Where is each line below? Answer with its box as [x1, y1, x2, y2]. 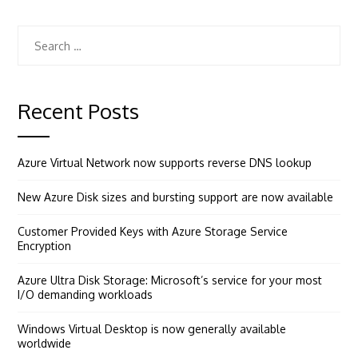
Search [17, 28, 54, 42]
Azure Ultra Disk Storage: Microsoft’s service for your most [18, 273, 323, 287]
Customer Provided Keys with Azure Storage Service [18, 225, 288, 238]
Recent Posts [18, 97, 140, 124]
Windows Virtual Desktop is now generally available [18, 322, 287, 336]
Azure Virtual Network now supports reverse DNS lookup [18, 156, 312, 169]
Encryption [18, 239, 72, 253]
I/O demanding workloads [18, 288, 153, 301]
